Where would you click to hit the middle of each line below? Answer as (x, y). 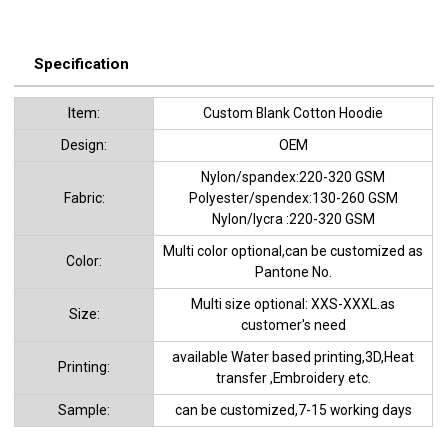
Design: (84, 144)
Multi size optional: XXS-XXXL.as (293, 303)
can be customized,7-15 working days (293, 409)
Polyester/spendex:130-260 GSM (293, 197)
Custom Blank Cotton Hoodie (293, 112)
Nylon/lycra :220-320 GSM (293, 218)
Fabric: (84, 197)
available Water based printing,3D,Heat (293, 356)
